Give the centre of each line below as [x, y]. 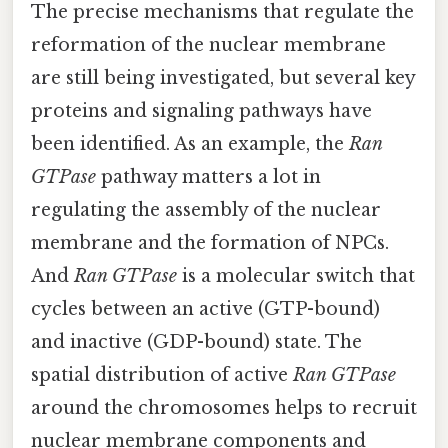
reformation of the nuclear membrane [208, 45]
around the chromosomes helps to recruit [224, 408]
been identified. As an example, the [190, 144]
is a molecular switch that [296, 276]
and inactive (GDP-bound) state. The [196, 342]
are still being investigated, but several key [223, 78]
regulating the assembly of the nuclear [206, 210]
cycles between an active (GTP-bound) [205, 309]
